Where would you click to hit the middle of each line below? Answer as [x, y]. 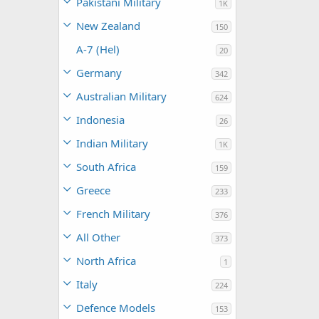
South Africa [106, 167]
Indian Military [112, 143]
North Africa [106, 261]
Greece [93, 190]
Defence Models [116, 308]
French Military [113, 214]
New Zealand [108, 26]
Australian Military [121, 96]
